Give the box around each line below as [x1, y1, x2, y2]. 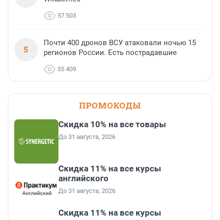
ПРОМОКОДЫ [79, 99, 141, 111]
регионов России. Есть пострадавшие [44, 48, 177, 57]
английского [58, 173, 109, 183]
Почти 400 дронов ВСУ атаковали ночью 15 [44, 38, 196, 47]
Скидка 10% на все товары [58, 119, 166, 129]
